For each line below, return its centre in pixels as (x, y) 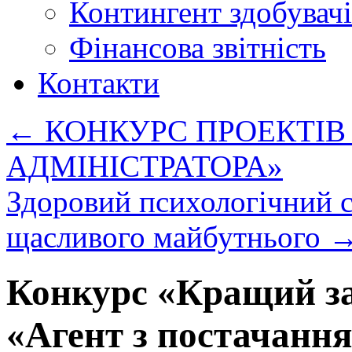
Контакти (99, 83)
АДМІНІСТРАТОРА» (145, 166)
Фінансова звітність (198, 48)
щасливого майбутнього (167, 237)
